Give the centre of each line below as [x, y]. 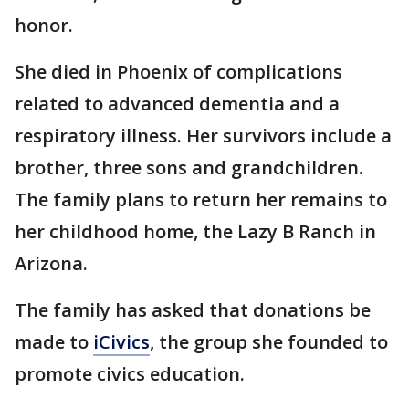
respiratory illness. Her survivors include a [203, 135]
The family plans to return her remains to [201, 199]
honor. [44, 25]
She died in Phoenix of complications [178, 71]
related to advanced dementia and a [177, 103]
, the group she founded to [269, 341]
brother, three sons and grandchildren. [189, 167]
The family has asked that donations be [193, 309]
